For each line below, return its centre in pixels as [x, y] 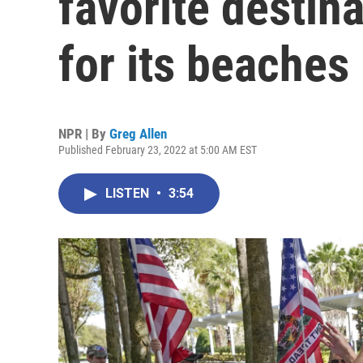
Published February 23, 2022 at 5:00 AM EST [158, 150]
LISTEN [129, 193]
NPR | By [84, 134]
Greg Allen [138, 134]
